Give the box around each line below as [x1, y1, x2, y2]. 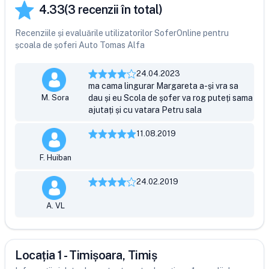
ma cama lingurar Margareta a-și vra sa [88, 81, 239, 91]
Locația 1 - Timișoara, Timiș [15, 248, 157, 262]
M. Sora [41, 93, 70, 102]
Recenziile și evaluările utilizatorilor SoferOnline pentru [15, 28, 229, 38]
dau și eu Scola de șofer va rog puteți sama [88, 93, 253, 103]
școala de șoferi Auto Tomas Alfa [15, 40, 145, 50]
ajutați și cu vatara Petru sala [88, 105, 202, 115]
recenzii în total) [75, 2, 163, 17]
